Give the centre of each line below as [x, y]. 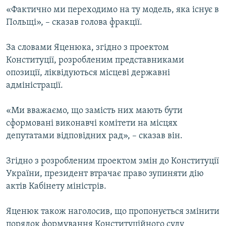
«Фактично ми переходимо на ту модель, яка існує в [112, 10]
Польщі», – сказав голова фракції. [74, 23]
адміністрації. [35, 86]
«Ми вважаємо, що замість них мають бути [94, 111]
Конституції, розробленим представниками [95, 61]
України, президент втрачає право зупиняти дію [105, 174]
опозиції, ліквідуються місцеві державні [88, 73]
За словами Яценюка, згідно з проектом [88, 48]
